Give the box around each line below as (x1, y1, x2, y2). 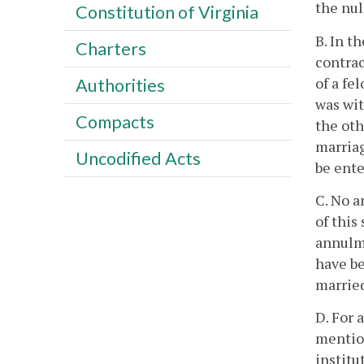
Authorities (75, 74, 165, 96)
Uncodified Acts (75, 147, 201, 169)
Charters (75, 37, 146, 59)
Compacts (75, 110, 154, 132)
